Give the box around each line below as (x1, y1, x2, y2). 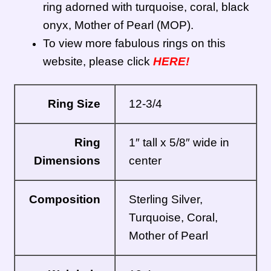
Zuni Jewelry (13, 14, 66, 27)
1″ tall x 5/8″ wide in (129, 136, 230, 149)
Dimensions (34, 154, 100, 168)
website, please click (42, 54, 153, 68)
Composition (29, 193, 100, 206)
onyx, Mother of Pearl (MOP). (42, 18, 194, 31)
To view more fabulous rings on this (42, 36, 226, 50)
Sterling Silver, (129, 193, 203, 206)
